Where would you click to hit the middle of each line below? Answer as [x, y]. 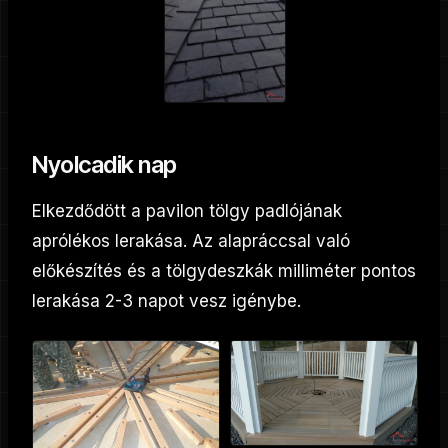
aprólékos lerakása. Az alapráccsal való [191, 240]
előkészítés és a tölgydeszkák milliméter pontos [224, 270]
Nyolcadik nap [104, 164]
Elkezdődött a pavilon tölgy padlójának [187, 210]
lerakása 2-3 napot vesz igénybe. [166, 300]
